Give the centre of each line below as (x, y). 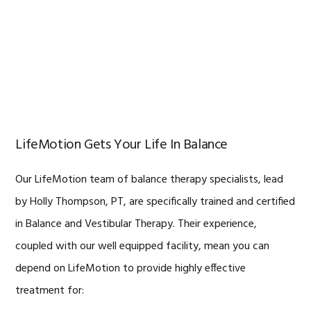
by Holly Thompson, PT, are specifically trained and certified (155, 202)
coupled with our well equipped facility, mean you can (143, 246)
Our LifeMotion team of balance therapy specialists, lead (150, 179)
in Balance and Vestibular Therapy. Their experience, (136, 224)
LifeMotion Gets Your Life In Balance (121, 145)
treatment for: (50, 291)
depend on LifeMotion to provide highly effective (131, 268)
